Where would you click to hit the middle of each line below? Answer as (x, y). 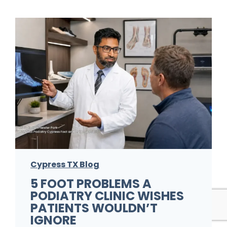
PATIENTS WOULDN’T (94, 208)
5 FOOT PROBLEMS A (91, 183)
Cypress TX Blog (65, 164)
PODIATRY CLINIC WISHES (107, 196)
